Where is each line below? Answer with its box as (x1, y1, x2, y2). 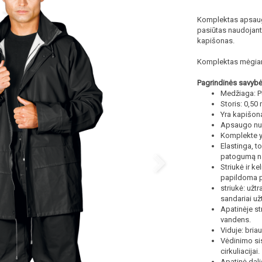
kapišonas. (196, 36, 235, 45)
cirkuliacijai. (220, 247, 260, 256)
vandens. (220, 215, 251, 224)
